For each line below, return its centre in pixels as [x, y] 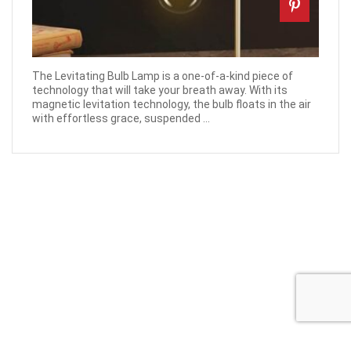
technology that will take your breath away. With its [160, 90]
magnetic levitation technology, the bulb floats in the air [172, 105]
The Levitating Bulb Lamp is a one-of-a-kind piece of [163, 76]
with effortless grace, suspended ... [121, 119]
